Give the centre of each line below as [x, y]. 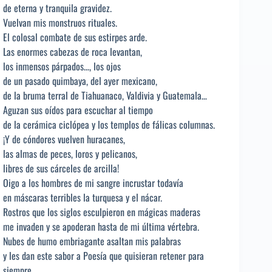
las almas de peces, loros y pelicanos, [70, 153]
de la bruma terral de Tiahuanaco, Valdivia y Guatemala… [105, 95]
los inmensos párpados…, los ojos [62, 66]
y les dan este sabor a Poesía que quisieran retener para [104, 255]
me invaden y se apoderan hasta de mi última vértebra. [101, 226]
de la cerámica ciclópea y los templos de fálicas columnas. [109, 124]
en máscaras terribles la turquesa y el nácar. [83, 197]
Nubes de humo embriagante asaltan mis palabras [92, 241]
